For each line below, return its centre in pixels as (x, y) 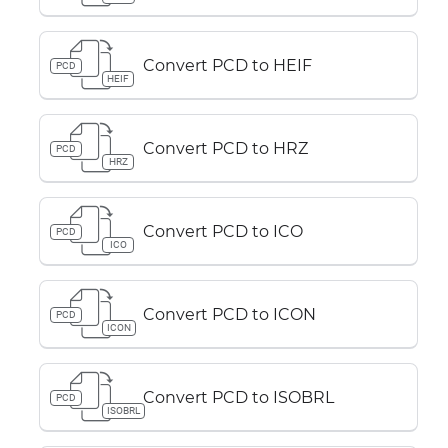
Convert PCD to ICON (229, 314)
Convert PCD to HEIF (227, 65)
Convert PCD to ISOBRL (238, 397)
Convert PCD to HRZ (225, 148)
